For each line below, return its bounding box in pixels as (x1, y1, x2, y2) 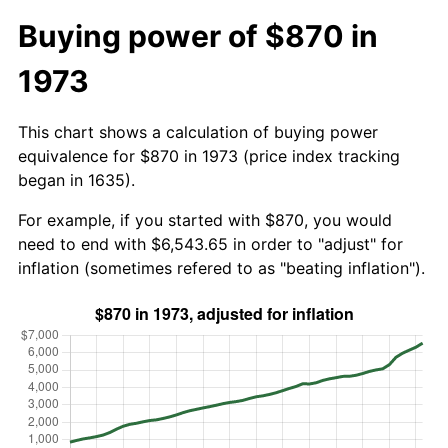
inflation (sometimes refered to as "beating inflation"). (18, 257, 425, 278)
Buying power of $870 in (18, 17, 378, 54)
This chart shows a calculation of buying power (18, 121, 378, 142)
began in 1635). (18, 169, 135, 190)
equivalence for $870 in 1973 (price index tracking (18, 145, 400, 166)
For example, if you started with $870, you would (18, 209, 392, 230)
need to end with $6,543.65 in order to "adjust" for (18, 233, 403, 254)
